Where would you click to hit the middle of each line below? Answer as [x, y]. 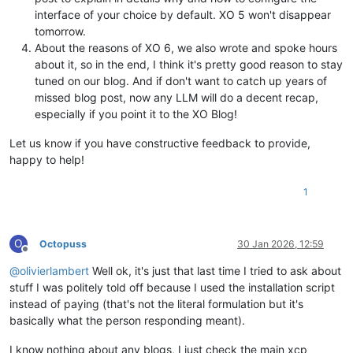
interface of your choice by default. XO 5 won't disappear [183, 14]
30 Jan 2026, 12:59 [281, 243]
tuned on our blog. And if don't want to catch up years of [181, 80]
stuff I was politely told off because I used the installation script [172, 287]
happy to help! [47, 159]
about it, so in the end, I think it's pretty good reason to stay [189, 64]
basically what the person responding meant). [127, 320]
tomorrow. [60, 31]
